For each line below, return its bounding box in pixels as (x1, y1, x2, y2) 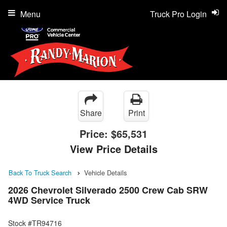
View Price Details (69, 141, 158, 156)
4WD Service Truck (8, 194, 90, 207)
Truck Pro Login (150, 8, 207, 20)
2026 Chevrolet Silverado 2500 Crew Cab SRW (8, 183, 208, 197)
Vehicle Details (84, 168, 127, 177)
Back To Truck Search (9, 168, 71, 177)
